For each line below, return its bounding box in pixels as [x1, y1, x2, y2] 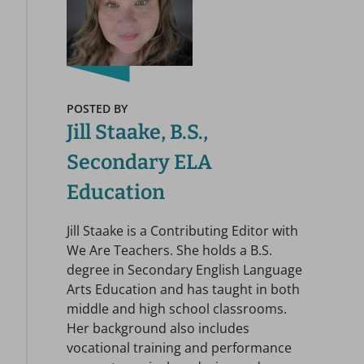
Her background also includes [67, 319, 249, 337]
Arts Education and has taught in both [67, 280, 300, 298]
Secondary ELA [67, 150, 212, 175]
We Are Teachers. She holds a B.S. [67, 241, 272, 259]
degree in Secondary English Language [67, 261, 302, 279]
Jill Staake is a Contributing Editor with [67, 222, 298, 240]
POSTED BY [67, 101, 128, 116]
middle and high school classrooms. [67, 300, 287, 318]
